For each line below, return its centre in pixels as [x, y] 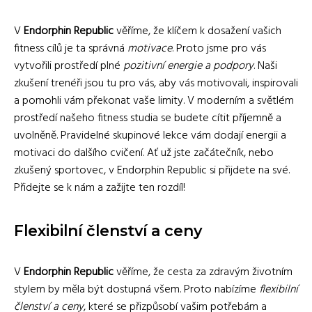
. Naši [265, 66]
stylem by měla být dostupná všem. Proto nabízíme [136, 289]
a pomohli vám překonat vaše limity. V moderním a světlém [154, 101]
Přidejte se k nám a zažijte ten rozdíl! [100, 188]
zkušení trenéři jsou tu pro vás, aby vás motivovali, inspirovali [156, 83]
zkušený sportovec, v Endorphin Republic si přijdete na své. [152, 170]
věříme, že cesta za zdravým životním [203, 272]
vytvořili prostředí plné [69, 66]
